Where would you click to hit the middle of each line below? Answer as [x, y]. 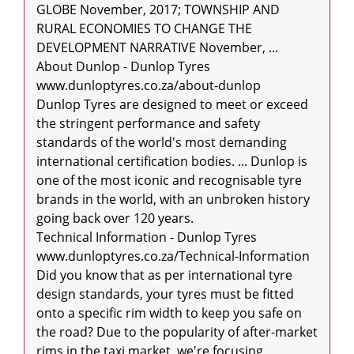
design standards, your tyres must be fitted [165, 294]
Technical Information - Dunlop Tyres [147, 237]
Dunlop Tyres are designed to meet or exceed [172, 104]
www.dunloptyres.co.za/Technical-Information [173, 256]
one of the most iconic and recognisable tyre [169, 180]
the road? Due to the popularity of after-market [177, 331]
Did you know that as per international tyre [164, 275]
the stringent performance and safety [148, 123]
